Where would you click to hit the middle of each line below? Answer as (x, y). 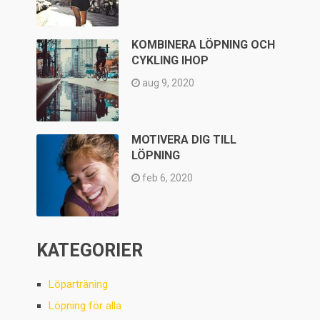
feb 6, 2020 (167, 178)
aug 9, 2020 (167, 83)
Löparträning (79, 285)
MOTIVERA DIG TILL (184, 140)
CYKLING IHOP (170, 61)
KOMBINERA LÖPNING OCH (204, 45)
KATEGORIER (90, 251)
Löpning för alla (85, 306)
